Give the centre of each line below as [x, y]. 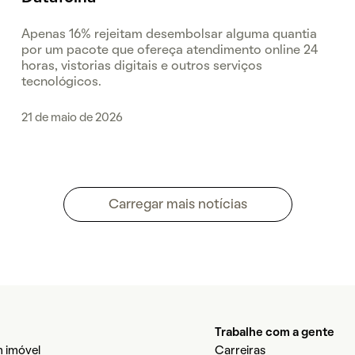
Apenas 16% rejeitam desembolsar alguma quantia [170, 35]
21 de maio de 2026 [73, 118]
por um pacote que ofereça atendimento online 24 [170, 51]
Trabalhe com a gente [275, 333]
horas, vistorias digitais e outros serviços [142, 67]
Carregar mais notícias [177, 204]
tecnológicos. [62, 82]
